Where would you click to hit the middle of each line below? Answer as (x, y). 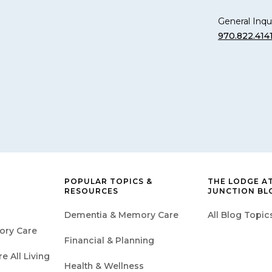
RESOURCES (91, 191)
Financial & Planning (109, 240)
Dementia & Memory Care (121, 215)
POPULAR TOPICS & (108, 181)
